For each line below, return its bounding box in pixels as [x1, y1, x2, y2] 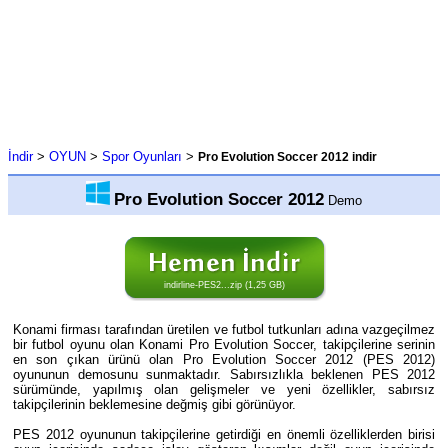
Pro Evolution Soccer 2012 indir [198, 151, 377, 163]
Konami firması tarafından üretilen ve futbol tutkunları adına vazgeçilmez [13, 321, 435, 337]
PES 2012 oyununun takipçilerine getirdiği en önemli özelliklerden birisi [13, 426, 435, 442]
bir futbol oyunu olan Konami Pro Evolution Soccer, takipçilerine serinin [13, 336, 435, 352]
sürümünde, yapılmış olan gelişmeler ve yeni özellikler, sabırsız [13, 381, 435, 397]
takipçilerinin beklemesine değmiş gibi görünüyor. [13, 396, 296, 412]
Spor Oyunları [102, 149, 182, 164]
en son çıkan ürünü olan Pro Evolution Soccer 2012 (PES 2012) [13, 351, 435, 367]
